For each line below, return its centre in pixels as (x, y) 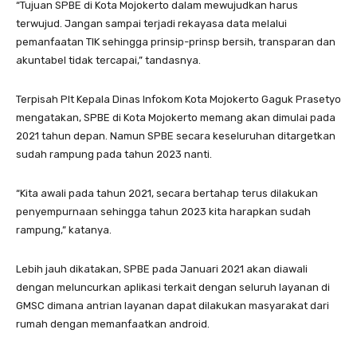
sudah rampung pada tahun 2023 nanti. (114, 154)
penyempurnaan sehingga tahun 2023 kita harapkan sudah (163, 212)
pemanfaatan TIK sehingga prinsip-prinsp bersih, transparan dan (176, 42)
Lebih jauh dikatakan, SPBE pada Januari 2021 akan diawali (162, 269)
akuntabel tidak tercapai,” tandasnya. (108, 60)
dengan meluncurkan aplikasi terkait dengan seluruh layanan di (173, 287)
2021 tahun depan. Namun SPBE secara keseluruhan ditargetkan (176, 136)
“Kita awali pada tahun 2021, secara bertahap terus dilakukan (167, 193)
